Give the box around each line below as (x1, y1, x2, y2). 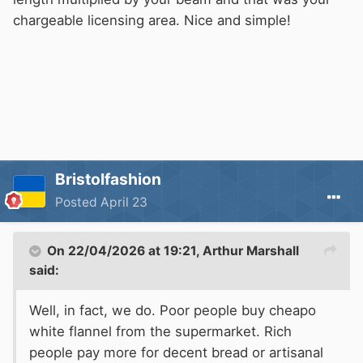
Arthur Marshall (203, 243, 299, 259)
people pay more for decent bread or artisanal (29, 344, 323, 361)
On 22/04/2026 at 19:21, (47, 243, 203, 259)
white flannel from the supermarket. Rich (29, 323, 292, 340)
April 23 (100, 194, 147, 211)
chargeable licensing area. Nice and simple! (13, 12, 295, 29)
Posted (55, 194, 100, 211)
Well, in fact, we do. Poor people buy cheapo (29, 302, 316, 319)
